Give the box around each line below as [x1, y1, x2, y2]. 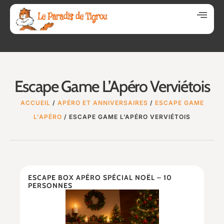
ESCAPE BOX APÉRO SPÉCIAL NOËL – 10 [28, 173, 172, 182]
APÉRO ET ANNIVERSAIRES [57, 99, 148, 106]
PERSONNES [28, 181, 72, 190]
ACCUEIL [20, 99, 50, 106]
